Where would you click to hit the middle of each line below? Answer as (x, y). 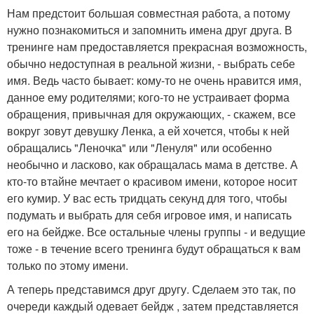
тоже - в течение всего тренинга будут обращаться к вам (154, 248)
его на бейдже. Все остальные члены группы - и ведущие (156, 232)
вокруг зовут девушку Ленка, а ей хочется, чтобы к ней (148, 131)
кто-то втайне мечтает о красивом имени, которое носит (152, 181)
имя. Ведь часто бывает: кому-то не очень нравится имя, (154, 80)
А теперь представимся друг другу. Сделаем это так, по (151, 289)
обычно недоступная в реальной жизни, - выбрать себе (151, 63)
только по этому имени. (68, 265)
